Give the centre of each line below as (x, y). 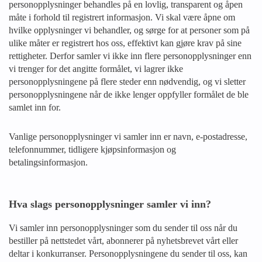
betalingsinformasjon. (48, 162)
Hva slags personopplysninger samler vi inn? (110, 204)
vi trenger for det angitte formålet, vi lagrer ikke (96, 69)
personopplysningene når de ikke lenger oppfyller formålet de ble (129, 94)
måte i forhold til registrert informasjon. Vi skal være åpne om (122, 17)
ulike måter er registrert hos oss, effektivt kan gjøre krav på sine (125, 43)
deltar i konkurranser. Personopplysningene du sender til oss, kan (128, 254)
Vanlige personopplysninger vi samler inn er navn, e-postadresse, (128, 137)
